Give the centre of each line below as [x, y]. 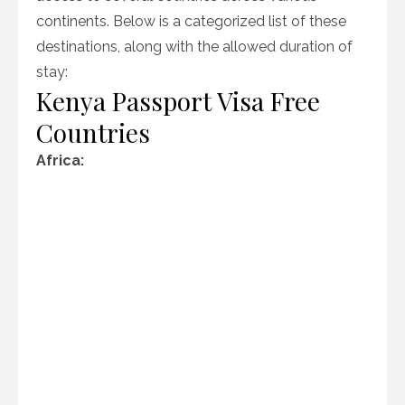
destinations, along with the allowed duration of [194, 47]
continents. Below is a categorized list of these [191, 21]
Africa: [60, 160]
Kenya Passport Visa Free [178, 101]
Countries [93, 132]
